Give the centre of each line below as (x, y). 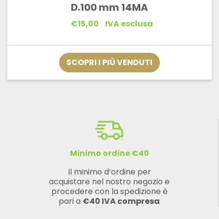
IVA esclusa (128, 24)
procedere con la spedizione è (109, 192)
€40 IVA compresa (121, 201)
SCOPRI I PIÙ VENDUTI (109, 63)
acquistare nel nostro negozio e (109, 182)
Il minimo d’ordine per (109, 172)
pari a (71, 201)
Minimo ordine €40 (109, 153)
